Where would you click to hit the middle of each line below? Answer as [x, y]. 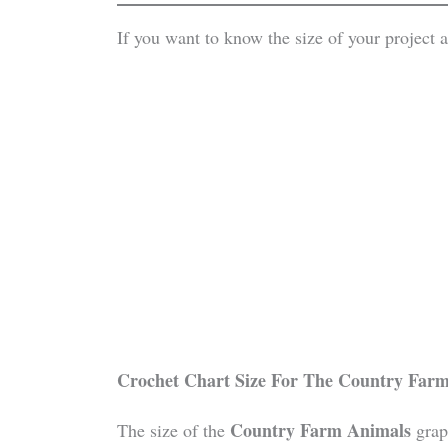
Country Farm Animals [320, 430]
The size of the [173, 430]
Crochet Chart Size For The [227, 380]
